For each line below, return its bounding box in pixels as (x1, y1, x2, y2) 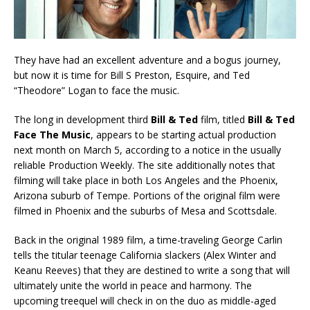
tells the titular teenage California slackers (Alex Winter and (14, 248, 276, 262)
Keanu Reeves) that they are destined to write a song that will (14, 263, 290, 277)
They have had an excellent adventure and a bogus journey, (14, 53, 281, 66)
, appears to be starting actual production (91, 127, 276, 141)
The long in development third (14, 112, 151, 126)
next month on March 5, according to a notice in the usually (14, 143, 281, 156)
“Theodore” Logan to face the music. (14, 83, 179, 97)
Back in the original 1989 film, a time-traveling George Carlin (14, 232, 282, 246)
